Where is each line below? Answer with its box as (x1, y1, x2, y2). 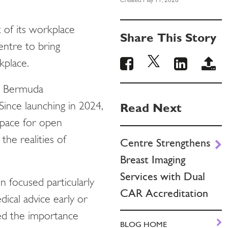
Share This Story (120, 30, 216, 45)
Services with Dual (120, 170, 205, 183)
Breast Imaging (120, 153, 185, 166)
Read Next (120, 100, 182, 115)
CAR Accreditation (120, 187, 208, 199)
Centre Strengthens (120, 136, 210, 149)
